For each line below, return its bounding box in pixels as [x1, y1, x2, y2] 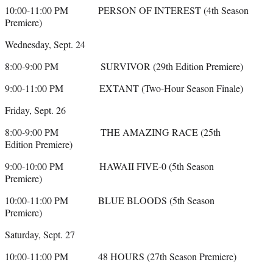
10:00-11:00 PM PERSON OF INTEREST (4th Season [5, 4, 249, 17]
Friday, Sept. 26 [5, 104, 66, 117]
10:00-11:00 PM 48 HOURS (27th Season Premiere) [5, 250, 236, 263]
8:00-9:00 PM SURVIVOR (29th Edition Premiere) [5, 60, 243, 73]
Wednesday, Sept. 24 [5, 38, 85, 51]
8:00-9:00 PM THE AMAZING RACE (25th [5, 126, 221, 139]
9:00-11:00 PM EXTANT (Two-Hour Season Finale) [5, 82, 243, 95]
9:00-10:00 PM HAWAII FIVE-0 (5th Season [5, 160, 214, 173]
